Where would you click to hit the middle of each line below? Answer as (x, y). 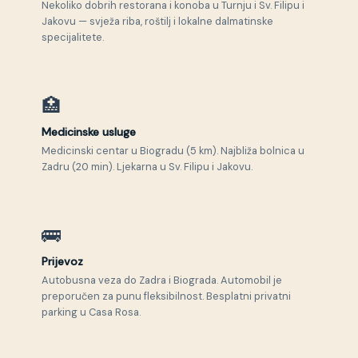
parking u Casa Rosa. (91, 312)
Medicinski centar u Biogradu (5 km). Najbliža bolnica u (173, 151)
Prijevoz (62, 262)
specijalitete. (73, 38)
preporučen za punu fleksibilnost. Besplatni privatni (166, 296)
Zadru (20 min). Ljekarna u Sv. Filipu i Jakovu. (147, 167)
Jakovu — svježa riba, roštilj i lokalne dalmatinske (157, 22)
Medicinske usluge (89, 132)
